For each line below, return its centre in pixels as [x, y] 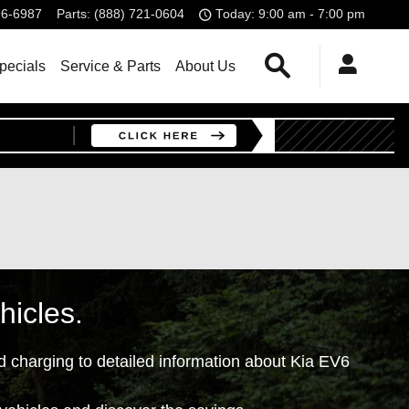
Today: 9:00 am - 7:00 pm [290, 14]
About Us [205, 66]
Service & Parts [110, 66]
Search [313, 59]
